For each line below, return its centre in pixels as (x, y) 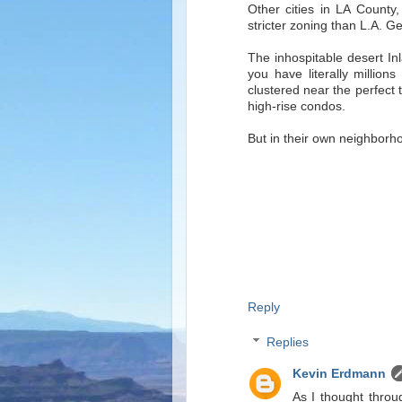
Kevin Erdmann (339, 374)
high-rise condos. (297, 106)
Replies (287, 343)
